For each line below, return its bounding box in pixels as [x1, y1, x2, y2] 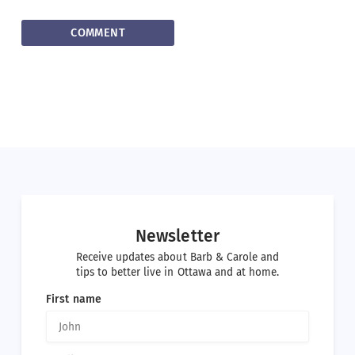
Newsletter [135, 225, 220, 246]
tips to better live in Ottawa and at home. [76, 265, 279, 279]
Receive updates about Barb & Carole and [76, 250, 279, 264]
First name [46, 292, 101, 306]
